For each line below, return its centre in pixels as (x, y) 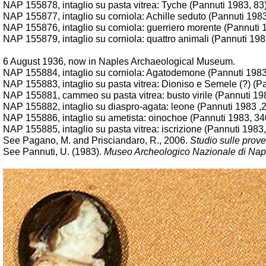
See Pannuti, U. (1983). (53, 152)
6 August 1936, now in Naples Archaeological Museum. (119, 61)
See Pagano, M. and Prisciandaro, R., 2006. (96, 140)
